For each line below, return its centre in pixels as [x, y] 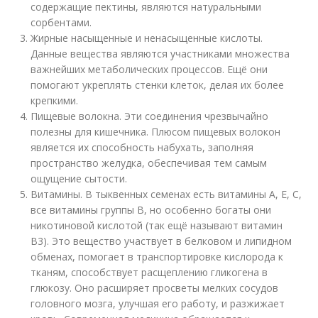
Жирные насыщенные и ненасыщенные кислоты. [147, 38]
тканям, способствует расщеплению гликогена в [149, 272]
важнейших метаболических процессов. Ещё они [149, 69]
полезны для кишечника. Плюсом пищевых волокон [156, 132]
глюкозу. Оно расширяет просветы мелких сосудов [155, 288]
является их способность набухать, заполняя [142, 147]
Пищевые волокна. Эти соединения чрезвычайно [150, 116]
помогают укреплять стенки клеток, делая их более [158, 85]
